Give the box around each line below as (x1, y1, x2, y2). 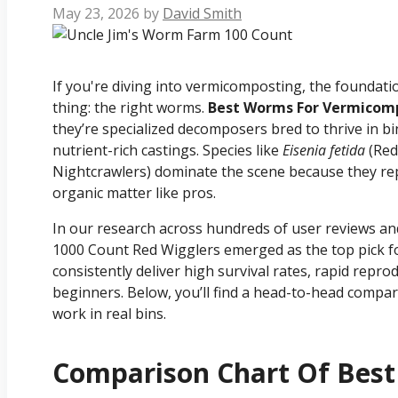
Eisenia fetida (283, 139, 365, 160)
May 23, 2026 (52, 4, 139, 24)
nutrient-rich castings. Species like (52, 139, 283, 160)
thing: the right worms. (52, 97, 208, 117)
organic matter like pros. (52, 182, 216, 203)
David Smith (163, 4, 242, 24)
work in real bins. (52, 303, 166, 323)
